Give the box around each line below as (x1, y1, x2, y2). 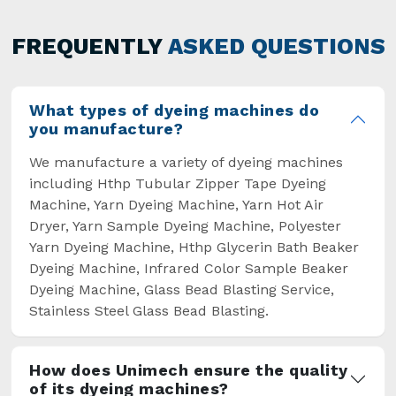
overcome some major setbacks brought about (30, 49, 351, 66)
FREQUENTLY (11, 34, 168, 60)
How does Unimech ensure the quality (29, 361, 348, 380)
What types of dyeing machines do (29, 101, 319, 120)
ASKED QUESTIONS (167, 34, 385, 60)
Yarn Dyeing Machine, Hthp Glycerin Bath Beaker (29, 239, 359, 256)
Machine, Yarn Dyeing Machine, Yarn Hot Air (29, 196, 324, 214)
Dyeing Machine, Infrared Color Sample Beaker (29, 260, 348, 278)
